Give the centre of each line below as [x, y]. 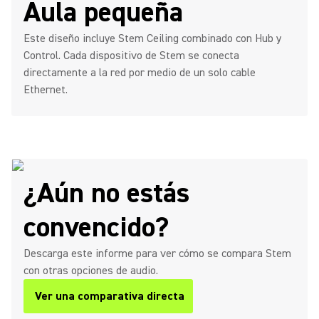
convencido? [96, 228]
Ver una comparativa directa [110, 296]
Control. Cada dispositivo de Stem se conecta [131, 56]
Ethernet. [46, 90]
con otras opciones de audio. [91, 271]
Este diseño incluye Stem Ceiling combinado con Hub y [152, 38]
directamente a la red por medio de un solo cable [140, 73]
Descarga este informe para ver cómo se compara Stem [157, 253]
